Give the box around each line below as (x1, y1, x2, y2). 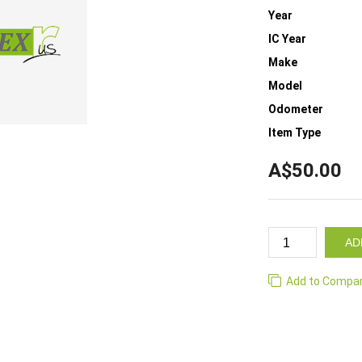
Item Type (268, 126, 321, 139)
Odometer (268, 103, 323, 116)
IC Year (268, 32, 306, 45)
